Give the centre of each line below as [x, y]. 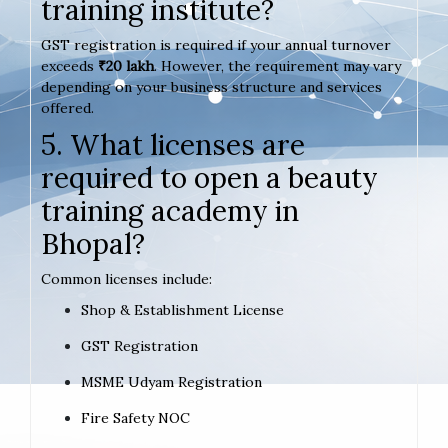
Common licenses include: [126, 279]
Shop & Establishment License [182, 310]
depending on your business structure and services [211, 87]
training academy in [170, 211]
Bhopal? [93, 244]
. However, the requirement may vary [277, 66]
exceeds [69, 66]
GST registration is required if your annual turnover [216, 45]
